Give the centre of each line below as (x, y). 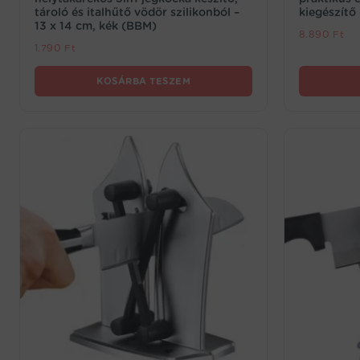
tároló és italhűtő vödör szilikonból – (137, 12)
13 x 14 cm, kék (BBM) (96, 26)
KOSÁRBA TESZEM (143, 81)
